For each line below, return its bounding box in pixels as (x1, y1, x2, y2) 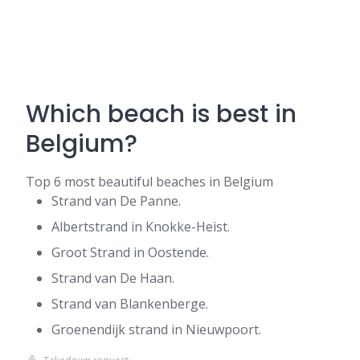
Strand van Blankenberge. (51, 295, 208, 313)
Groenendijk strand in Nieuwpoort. (51, 321, 261, 338)
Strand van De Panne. (51, 192, 181, 210)
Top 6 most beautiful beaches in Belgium (26, 173, 273, 190)
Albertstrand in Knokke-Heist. (51, 218, 230, 235)
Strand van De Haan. (51, 269, 174, 287)
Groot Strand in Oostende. (51, 243, 209, 261)
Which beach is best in (26, 97, 297, 131)
